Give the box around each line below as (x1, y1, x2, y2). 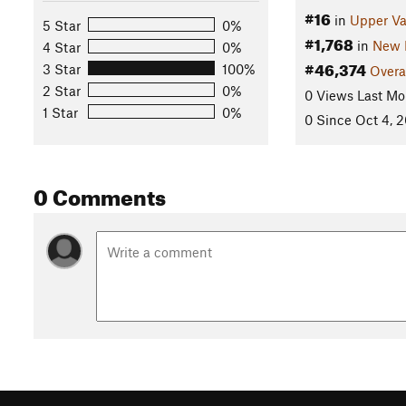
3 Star (43, 60, 81, 77)
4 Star (43, 38, 81, 55)
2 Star (43, 82, 81, 99)
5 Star (43, 16, 81, 34)
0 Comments (34, 177, 166, 212)
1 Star (43, 103, 78, 121)
